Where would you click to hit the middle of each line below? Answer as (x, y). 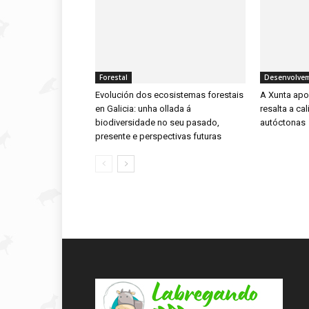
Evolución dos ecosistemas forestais (169, 95)
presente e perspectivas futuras (158, 136)
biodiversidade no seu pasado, (157, 122)
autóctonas (283, 122)
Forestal (113, 77)
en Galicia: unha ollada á (143, 109)
